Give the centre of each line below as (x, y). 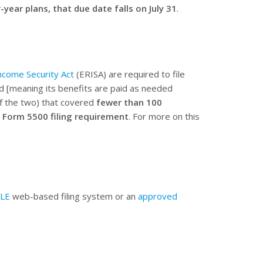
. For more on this (164, 116)
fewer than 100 (129, 102)
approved (157, 196)
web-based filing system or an (74, 196)
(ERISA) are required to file (129, 74)
